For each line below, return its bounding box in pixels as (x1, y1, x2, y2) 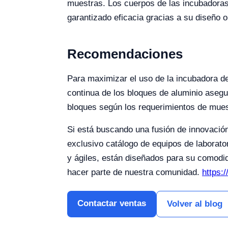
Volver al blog (167, 199, 222, 209)
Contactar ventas (77, 198, 146, 209)
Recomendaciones (67, 46, 183, 62)
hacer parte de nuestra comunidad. (67, 167, 202, 178)
